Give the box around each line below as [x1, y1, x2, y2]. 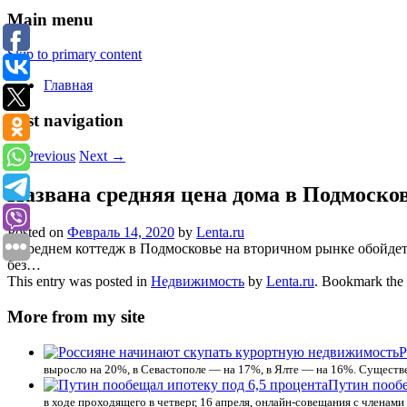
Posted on [7, 224, 67, 241]
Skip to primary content [7, 46, 142, 63]
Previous [22, 147, 75, 164]
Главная [44, 77, 93, 94]
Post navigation [7, 110, 124, 130]
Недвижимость [151, 273, 244, 290]
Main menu [7, 9, 94, 29]
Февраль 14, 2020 [67, 224, 174, 241]
